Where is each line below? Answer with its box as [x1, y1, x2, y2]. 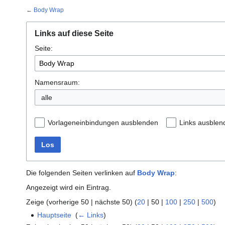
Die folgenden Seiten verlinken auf [26, 169, 137, 177]
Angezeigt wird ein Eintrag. [26, 183, 111, 192]
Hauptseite [37, 211, 72, 219]
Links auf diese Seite [35, 29, 114, 38]
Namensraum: [35, 78, 80, 87]
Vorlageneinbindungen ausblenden [48, 119, 158, 127]
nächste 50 [95, 198, 130, 206]
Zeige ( [26, 198, 49, 206]
